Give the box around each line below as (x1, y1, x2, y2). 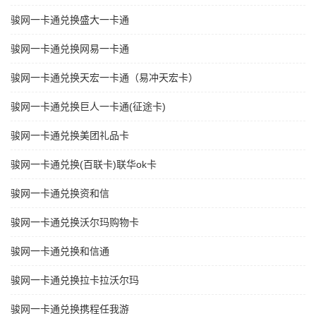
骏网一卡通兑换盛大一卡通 (11, 14, 129, 26)
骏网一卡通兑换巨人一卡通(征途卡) (11, 101, 166, 113)
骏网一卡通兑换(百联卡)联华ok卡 (11, 159, 157, 171)
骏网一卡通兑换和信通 (11, 245, 109, 257)
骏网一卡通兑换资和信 (11, 188, 109, 200)
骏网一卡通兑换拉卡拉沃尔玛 (11, 274, 139, 286)
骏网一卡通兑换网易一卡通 (11, 43, 129, 55)
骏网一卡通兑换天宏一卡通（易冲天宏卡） (11, 72, 198, 84)
